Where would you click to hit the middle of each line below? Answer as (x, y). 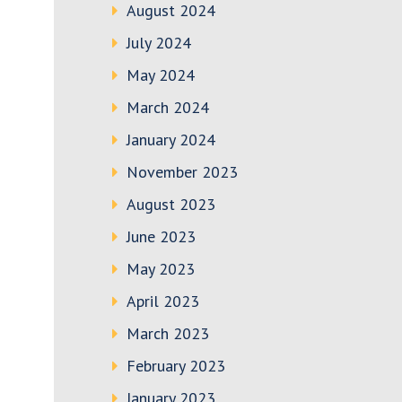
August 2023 (171, 204)
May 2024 (161, 75)
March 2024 (168, 107)
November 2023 (182, 172)
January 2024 (171, 140)
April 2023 (163, 301)
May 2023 (161, 269)
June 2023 (161, 236)
